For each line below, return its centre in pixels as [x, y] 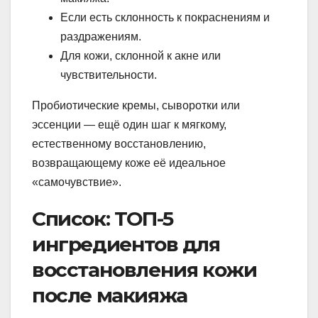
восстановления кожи [144, 269]
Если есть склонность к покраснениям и [165, 17]
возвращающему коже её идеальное [129, 163]
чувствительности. [109, 75]
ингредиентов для [126, 244]
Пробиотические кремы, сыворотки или [136, 105]
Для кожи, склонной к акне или [141, 55]
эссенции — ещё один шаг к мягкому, [129, 124]
